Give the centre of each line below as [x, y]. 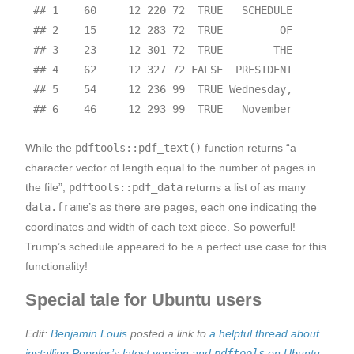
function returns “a [249, 147]
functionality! [56, 266]
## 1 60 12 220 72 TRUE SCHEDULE [162, 10]
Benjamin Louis [89, 334]
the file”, [47, 187]
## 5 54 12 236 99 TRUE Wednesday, [162, 89]
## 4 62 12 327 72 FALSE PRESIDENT [162, 69]
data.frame [57, 207]
